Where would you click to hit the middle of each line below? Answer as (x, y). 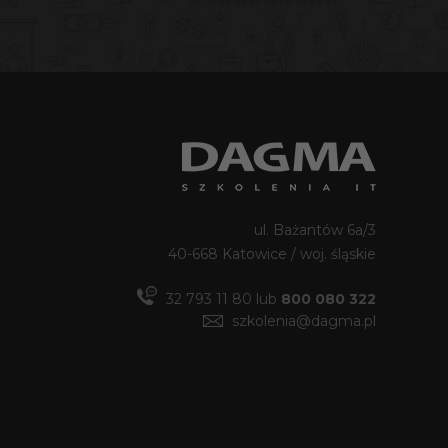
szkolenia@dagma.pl (303, 321)
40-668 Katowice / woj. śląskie (271, 254)
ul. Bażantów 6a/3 (314, 230)
